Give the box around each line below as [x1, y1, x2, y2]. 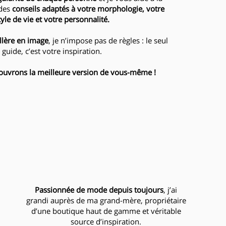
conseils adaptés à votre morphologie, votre [12, 3, 164, 14]
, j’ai [163, 184, 178, 195]
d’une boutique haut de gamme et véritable [31, 205, 181, 216]
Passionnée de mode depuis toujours [35, 184, 164, 195]
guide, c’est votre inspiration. [2, 45, 102, 56]
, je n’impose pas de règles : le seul [48, 35, 168, 45]
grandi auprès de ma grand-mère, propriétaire [26, 195, 186, 205]
